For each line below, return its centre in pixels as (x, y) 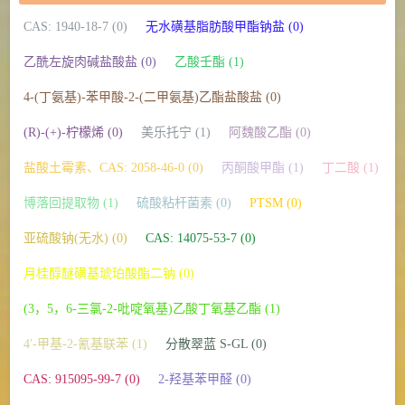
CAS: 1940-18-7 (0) (75, 26)
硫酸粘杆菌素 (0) (184, 202)
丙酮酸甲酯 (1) (262, 167)
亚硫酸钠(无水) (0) (75, 238)
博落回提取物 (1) (71, 202)
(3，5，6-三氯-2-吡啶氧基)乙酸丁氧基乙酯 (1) (151, 308)
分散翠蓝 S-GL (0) (216, 344)
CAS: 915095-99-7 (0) (81, 379)
